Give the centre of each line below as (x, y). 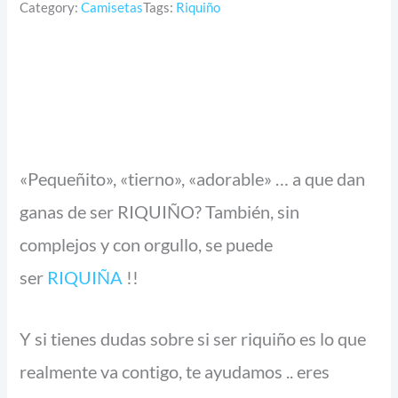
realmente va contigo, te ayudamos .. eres (175, 371)
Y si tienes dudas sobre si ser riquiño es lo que (193, 338)
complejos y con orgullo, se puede (147, 244)
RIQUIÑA (85, 277)
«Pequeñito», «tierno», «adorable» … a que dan (193, 178)
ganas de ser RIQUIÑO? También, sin (160, 211)
